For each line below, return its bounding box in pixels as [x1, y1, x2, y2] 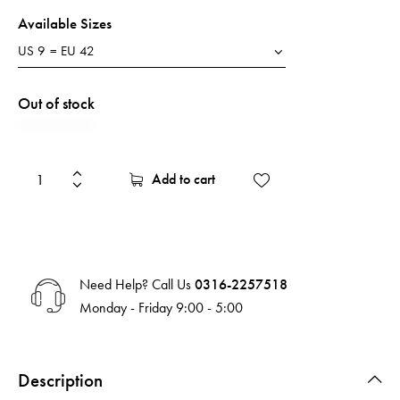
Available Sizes [18, 12, 112, 33]
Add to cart [151, 170, 215, 189]
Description [18, 367, 103, 392]
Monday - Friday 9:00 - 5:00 [79, 297, 243, 317]
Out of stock [18, 92, 95, 113]
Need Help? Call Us [79, 274, 195, 294]
